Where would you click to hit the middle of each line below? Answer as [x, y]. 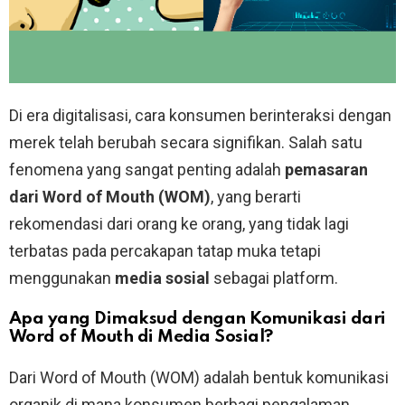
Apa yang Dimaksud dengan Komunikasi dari [198, 319]
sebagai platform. [274, 278]
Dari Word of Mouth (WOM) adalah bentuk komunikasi [199, 378]
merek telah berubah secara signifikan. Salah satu [186, 143]
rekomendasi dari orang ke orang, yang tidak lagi [179, 224]
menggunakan [62, 278]
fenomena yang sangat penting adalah [147, 170]
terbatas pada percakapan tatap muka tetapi [165, 251]
